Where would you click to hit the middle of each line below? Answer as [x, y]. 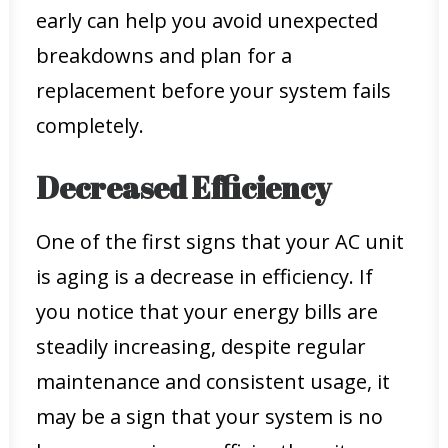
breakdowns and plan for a [164, 55]
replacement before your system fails [213, 90]
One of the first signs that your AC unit [220, 241]
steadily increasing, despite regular [201, 346]
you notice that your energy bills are [207, 311]
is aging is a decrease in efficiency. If [204, 276]
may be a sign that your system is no [209, 416]
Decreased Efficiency [183, 187]
